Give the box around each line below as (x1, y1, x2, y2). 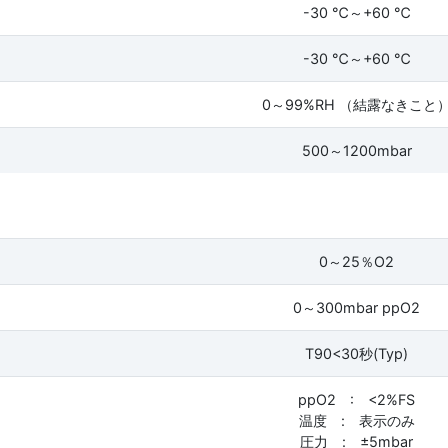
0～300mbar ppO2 (293, 298, 420, 316)
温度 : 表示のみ (298, 411, 415, 429)
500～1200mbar (301, 141, 412, 159)
